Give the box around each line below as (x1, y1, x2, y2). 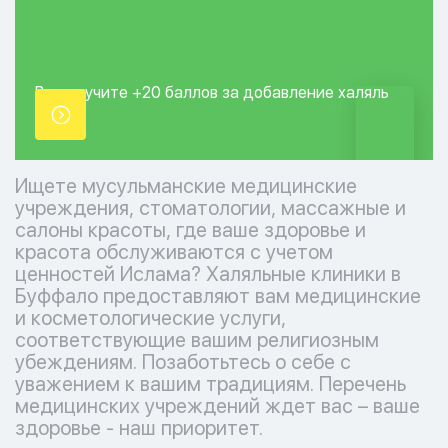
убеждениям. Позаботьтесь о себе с (15, 350, 351, 374)
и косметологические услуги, (15, 306, 286, 330)
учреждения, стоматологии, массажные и (15, 196, 406, 220)
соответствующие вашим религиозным (15, 328, 379, 352)
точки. (35, 109, 81, 128)
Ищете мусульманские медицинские (15, 174, 357, 198)
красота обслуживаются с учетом (15, 240, 333, 264)
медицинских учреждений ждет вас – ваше (15, 394, 420, 418)
